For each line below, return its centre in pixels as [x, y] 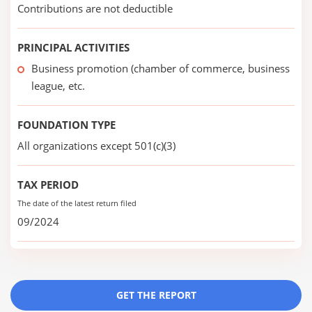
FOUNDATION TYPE [67, 125]
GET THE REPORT [156, 295]
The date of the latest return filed [77, 203]
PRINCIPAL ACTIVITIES [73, 47]
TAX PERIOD [48, 185]
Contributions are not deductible [95, 8]
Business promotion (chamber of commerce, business [161, 68]
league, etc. [58, 86]
